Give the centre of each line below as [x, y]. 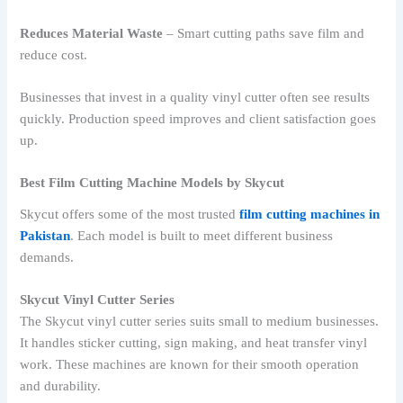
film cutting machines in [310, 214]
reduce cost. [54, 54]
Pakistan [45, 235]
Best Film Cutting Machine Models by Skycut [152, 183]
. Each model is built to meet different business [202, 235]
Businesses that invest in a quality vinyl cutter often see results [195, 97]
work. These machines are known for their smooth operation [190, 364]
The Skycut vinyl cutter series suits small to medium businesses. [200, 321]
